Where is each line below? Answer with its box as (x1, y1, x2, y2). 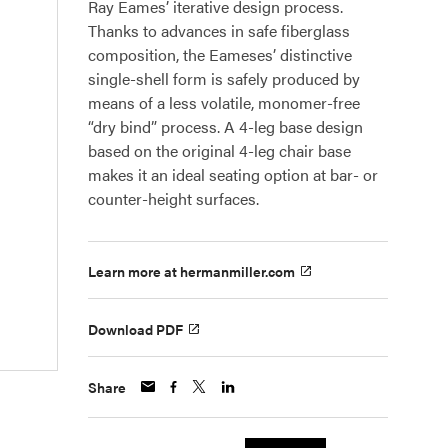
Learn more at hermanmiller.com (88, 261, 295, 282)
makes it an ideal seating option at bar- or (88, 163, 378, 186)
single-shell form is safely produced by (88, 67, 360, 90)
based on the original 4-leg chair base (88, 139, 351, 162)
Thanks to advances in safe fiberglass (88, 19, 350, 42)
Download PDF (88, 318, 183, 339)
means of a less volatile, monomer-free (88, 91, 360, 114)
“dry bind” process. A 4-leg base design (88, 115, 363, 138)
